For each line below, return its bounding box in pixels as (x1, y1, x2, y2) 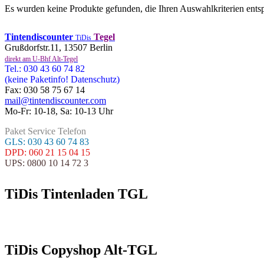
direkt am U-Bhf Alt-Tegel (5, 55, 78, 64)
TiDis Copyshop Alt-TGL (5, 242, 157, 258)
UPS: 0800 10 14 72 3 (5, 158, 88, 169)
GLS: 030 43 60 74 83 (5, 137, 89, 147)
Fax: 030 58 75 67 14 (5, 85, 85, 95)
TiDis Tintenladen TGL (5, 186, 148, 202)
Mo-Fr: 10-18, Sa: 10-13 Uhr (5, 106, 113, 117)
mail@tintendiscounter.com (5, 95, 106, 106)
